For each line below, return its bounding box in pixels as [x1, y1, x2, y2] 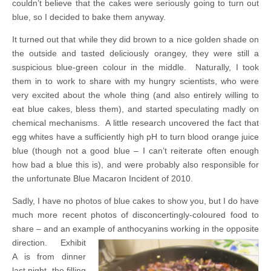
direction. [12, 237, 60, 247]
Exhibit [60, 237, 86, 247]
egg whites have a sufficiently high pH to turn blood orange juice [12, 131, 259, 142]
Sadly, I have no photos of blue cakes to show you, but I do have [12, 195, 259, 206]
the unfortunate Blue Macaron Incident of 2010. [12, 173, 193, 183]
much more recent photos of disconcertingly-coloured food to [12, 209, 259, 220]
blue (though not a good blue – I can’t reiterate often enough [12, 145, 259, 155]
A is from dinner [12, 251, 86, 261]
